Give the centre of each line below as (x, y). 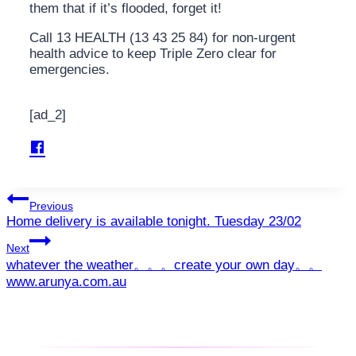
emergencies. (70, 70)
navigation (62, 237)
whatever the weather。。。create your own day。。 (164, 265)
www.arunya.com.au (66, 282)
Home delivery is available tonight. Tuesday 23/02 (154, 222)
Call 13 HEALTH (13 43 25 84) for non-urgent (163, 38)
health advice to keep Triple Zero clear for (153, 54)
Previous (51, 206)
